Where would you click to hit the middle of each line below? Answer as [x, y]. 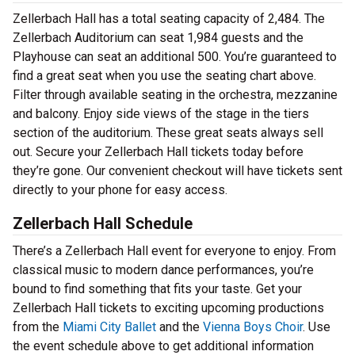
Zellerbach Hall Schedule [103, 224]
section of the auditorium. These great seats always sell [168, 133]
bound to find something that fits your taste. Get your [157, 289]
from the [38, 327]
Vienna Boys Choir [253, 327]
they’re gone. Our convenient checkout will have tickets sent [177, 171]
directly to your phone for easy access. [120, 190]
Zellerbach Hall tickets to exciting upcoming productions [168, 308]
